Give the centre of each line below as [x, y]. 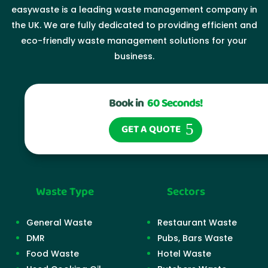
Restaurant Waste [197, 223]
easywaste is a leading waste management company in [134, 10]
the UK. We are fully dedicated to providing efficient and [134, 25]
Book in [127, 103]
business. [134, 56]
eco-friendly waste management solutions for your [134, 41]
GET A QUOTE [151, 130]
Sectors [186, 192]
